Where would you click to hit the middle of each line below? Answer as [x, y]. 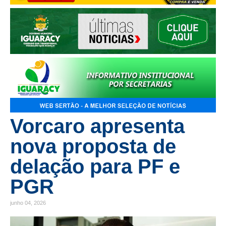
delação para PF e [95, 167]
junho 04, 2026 [28, 203]
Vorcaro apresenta [97, 126]
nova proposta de [93, 147]
